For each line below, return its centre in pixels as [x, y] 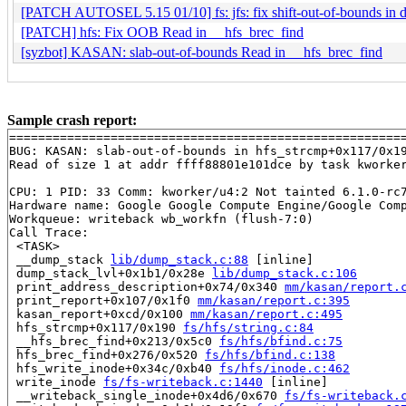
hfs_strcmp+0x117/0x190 [96, 327]
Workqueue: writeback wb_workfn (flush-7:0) [161, 218]
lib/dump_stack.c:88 [179, 259]
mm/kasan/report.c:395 [274, 300]
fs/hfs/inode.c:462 [285, 368]
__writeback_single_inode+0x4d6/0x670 [147, 395]
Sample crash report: [72, 120]
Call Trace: [49, 232]
